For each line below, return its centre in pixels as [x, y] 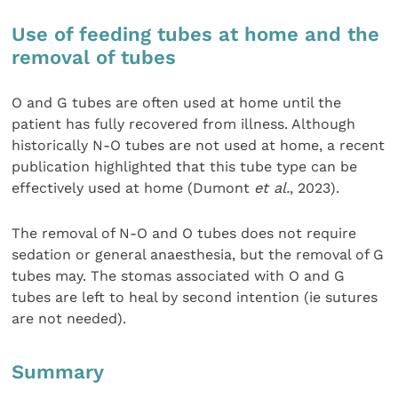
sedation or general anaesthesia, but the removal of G [198, 254]
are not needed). [72, 318]
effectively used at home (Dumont [133, 188]
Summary [58, 372]
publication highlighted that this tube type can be [185, 167]
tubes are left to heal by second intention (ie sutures [195, 297]
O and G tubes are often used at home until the [177, 103]
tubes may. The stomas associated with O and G [179, 275]
